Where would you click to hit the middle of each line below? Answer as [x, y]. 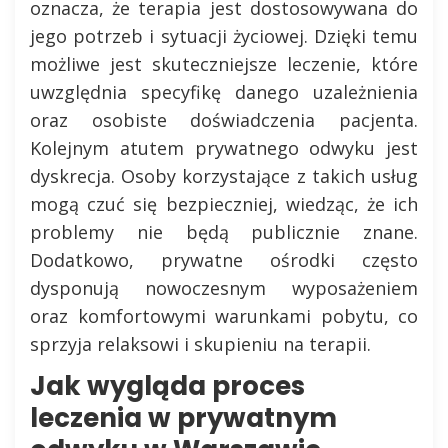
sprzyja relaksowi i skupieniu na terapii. [200, 343]
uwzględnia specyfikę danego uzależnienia [224, 91]
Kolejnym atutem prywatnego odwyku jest [224, 147]
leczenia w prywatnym [183, 417]
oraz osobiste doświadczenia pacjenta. [224, 119]
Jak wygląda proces [167, 385]
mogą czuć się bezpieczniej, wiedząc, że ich [224, 203]
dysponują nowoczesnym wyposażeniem [224, 287]
